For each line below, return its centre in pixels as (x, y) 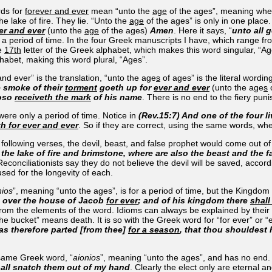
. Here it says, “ (203, 30)
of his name (117, 97)
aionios (87, 257)
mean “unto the (121, 11)
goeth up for (125, 87)
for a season (154, 229)
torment (81, 87)
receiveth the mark (53, 97)
